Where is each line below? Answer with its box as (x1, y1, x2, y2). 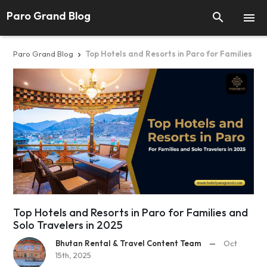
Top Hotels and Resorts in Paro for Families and (13, 206, 248, 220)
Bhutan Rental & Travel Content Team (55, 238, 202, 249)
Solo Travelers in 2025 (13, 218, 123, 232)
